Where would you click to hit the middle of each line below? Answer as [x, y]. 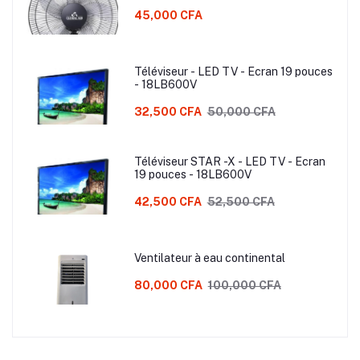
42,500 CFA [168, 201]
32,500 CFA [168, 111]
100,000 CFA [244, 285]
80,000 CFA [168, 285]
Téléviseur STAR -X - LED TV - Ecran [230, 161]
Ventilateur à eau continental [209, 258]
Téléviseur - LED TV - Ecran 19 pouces [233, 71]
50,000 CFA [241, 111]
